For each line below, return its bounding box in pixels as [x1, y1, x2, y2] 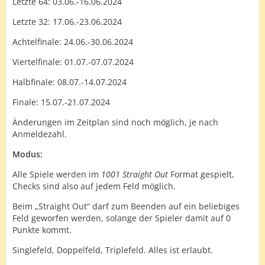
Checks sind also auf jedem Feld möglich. [12, 180, 176, 192]
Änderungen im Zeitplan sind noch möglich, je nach [12, 117, 218, 128]
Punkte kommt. [12, 224, 72, 235]
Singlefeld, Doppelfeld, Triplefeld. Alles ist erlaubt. [12, 244, 213, 256]
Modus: [12, 148, 43, 160]
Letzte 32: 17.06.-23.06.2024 [12, 16, 122, 27]
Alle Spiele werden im [12, 169, 101, 180]
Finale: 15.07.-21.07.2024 [12, 96, 110, 108]
